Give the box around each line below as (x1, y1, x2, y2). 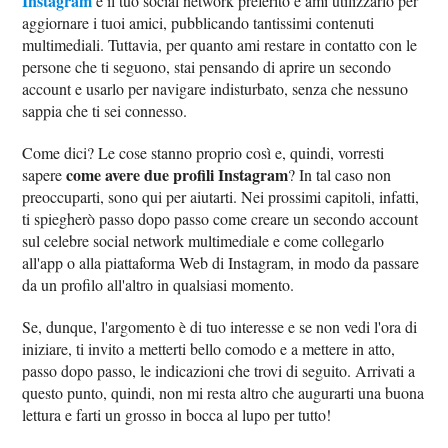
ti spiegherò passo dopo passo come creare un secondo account (22, 208, 419, 229)
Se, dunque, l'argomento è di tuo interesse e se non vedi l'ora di (22, 316, 418, 337)
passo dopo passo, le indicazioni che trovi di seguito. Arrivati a (22, 360, 416, 381)
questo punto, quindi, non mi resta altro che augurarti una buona (22, 382, 425, 403)
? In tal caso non (288, 164, 392, 185)
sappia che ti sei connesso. (22, 100, 188, 121)
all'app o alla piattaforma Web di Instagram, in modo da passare (22, 252, 420, 273)
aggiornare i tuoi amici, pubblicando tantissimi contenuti (22, 12, 375, 33)
